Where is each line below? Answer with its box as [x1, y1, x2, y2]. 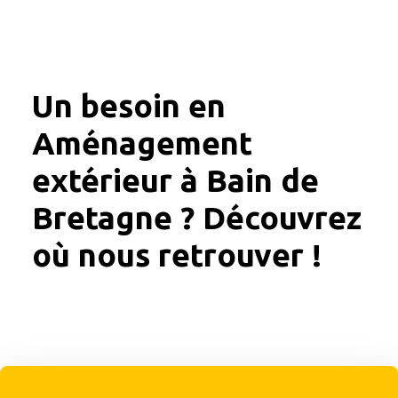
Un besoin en [32, 88, 226, 124]
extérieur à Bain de [32, 163, 319, 199]
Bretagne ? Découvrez [32, 200, 362, 236]
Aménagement [32, 125, 252, 162]
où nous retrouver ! [32, 237, 322, 274]
